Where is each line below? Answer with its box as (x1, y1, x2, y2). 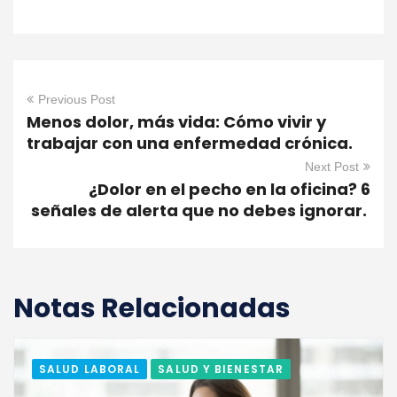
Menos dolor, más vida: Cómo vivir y (27, 111, 326, 134)
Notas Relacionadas (13, 290, 291, 328)
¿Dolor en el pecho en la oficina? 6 (89, 178, 370, 201)
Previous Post (38, 92, 115, 107)
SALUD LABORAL (39, 362, 141, 378)
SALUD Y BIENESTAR (158, 362, 284, 378)
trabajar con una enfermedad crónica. (27, 132, 356, 155)
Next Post (305, 160, 359, 175)
